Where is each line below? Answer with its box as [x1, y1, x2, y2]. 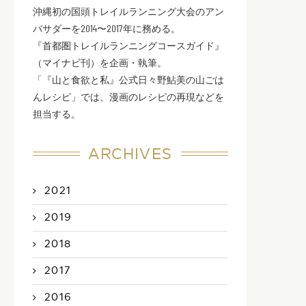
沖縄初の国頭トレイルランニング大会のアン [33, 5, 225, 17]
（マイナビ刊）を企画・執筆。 [33, 56, 167, 68]
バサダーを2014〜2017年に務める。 [33, 22, 181, 34]
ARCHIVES [88, 144, 173, 164]
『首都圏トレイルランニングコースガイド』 [33, 39, 225, 51]
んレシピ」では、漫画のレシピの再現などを [33, 90, 225, 102]
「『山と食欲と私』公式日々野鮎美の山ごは [33, 73, 225, 85]
